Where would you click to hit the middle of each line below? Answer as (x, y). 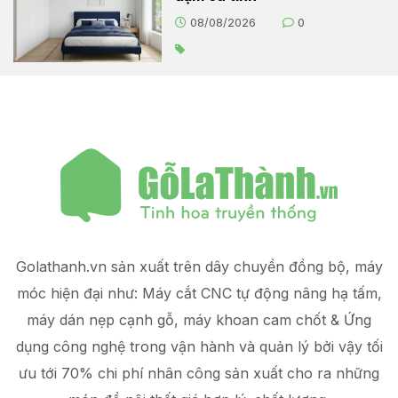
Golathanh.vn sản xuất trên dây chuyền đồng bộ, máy (199, 267)
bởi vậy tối (348, 347)
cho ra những (331, 374)
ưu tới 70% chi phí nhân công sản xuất (151, 374)
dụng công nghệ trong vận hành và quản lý (164, 347)
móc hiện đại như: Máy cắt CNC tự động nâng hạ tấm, (199, 294)
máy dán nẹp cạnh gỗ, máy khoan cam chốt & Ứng (199, 320)
